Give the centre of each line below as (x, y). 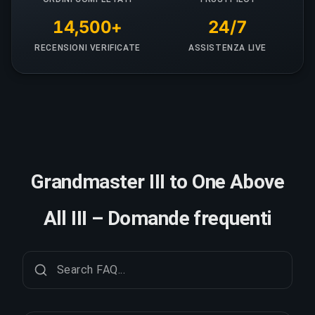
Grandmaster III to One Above (157, 181)
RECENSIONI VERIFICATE (88, 47)
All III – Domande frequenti (157, 218)
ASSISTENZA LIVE (227, 47)
